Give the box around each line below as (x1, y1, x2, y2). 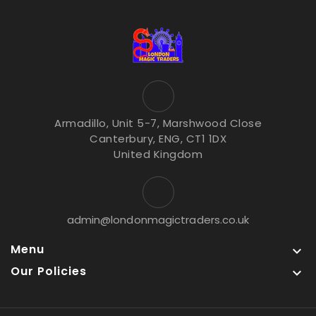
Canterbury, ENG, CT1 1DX (90, 130, 226, 146)
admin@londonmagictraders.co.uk (66, 212, 250, 227)
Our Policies (11, 262, 87, 279)
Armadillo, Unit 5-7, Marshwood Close (54, 115, 262, 130)
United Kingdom (114, 146, 202, 162)
